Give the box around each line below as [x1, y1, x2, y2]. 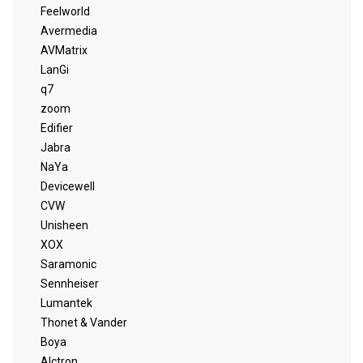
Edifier [41, 122, 73, 135]
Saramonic [41, 258, 96, 271]
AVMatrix [41, 44, 88, 57]
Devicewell [41, 180, 95, 193]
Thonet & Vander [41, 316, 127, 329]
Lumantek [41, 297, 92, 310]
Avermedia [41, 24, 97, 37]
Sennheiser [41, 277, 99, 290]
